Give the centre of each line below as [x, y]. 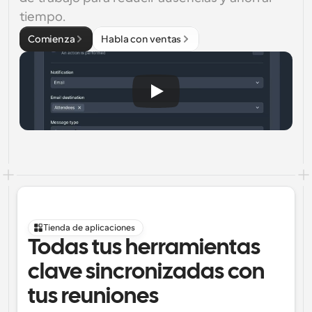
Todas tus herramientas [144, 248]
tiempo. [42, 17]
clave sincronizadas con [146, 273]
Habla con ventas [141, 39]
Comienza [52, 39]
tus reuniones [93, 297]
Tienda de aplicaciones [89, 228]
